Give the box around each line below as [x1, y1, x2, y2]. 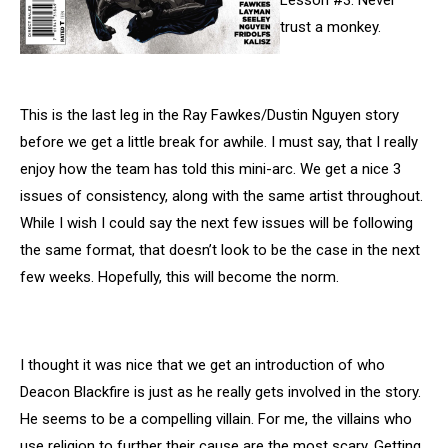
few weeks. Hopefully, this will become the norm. [20, 268, 339, 286]
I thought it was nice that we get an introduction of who [20, 356, 385, 374]
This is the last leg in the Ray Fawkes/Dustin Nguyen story [20, 106, 399, 124]
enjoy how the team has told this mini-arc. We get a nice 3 [20, 160, 401, 178]
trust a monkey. [280, 18, 381, 36]
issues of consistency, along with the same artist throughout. [20, 187, 423, 205]
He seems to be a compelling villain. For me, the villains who [20, 410, 412, 428]
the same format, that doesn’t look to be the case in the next [20, 241, 420, 259]
